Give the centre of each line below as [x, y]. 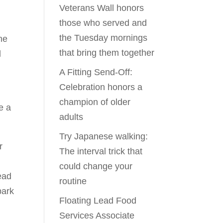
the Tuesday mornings [104, 38]
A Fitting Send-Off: [96, 72]
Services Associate [97, 216]
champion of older [95, 102]
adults [71, 117]
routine [73, 181]
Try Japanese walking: [104, 136]
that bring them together [107, 53]
